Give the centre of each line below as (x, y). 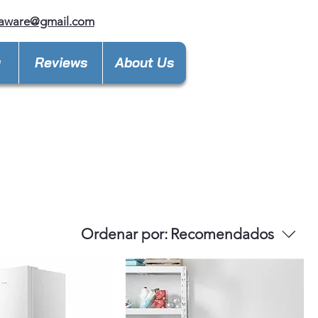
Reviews (61, 62)
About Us (144, 62)
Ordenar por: (124, 234)
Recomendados (222, 234)
